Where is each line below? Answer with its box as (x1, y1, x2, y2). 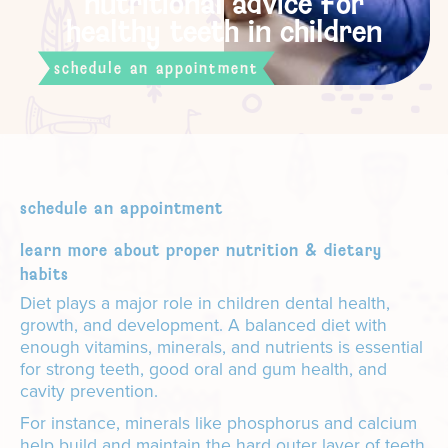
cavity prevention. (20, 378, 168, 405)
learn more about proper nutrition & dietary (20, 239, 382, 262)
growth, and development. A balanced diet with (20, 312, 387, 339)
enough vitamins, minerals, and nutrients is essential (20, 334, 423, 361)
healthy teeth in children (66, 12, 382, 51)
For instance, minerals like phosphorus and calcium (20, 410, 417, 437)
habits (20, 263, 69, 286)
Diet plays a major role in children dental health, (20, 290, 390, 317)
